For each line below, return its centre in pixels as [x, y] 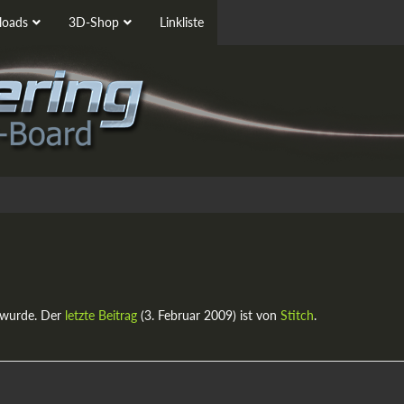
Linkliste [182, 22]
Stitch [297, 315]
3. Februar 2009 [188, 315]
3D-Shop [94, 22]
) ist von [257, 315]
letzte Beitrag [101, 315]
